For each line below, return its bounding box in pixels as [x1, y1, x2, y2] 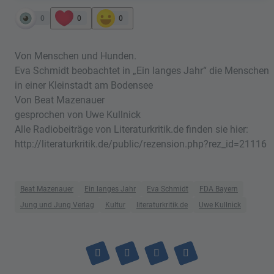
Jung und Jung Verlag [20, 200, 94, 209]
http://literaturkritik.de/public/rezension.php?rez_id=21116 [15, 138, 267, 150]
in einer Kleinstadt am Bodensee [15, 79, 153, 91]
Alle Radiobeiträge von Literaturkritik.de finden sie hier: [15, 123, 248, 135]
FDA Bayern [199, 184, 238, 193]
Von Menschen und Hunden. [15, 50, 136, 62]
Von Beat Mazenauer [15, 94, 105, 106]
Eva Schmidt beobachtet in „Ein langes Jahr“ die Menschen [15, 64, 269, 76]
